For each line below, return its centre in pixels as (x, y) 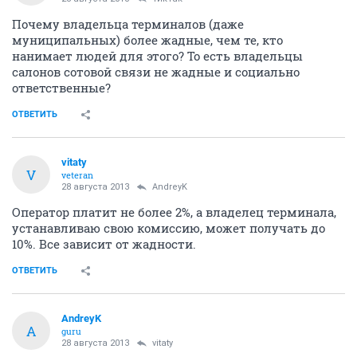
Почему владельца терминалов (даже (128, 24)
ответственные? (61, 88)
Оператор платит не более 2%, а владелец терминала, (174, 212)
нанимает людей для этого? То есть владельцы (157, 56)
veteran (77, 175)
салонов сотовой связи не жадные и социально (156, 72)
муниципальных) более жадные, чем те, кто (147, 40)
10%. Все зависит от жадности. (104, 244)
